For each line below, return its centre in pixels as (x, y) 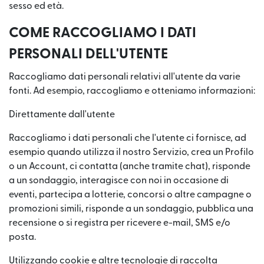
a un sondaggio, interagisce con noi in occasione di (119, 180)
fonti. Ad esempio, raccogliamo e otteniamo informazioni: (132, 91)
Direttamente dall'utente (62, 114)
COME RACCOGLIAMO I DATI (103, 33)
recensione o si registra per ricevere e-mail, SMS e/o (120, 223)
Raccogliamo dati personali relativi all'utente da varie (125, 77)
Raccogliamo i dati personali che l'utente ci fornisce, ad (128, 138)
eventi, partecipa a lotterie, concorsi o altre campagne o (130, 194)
